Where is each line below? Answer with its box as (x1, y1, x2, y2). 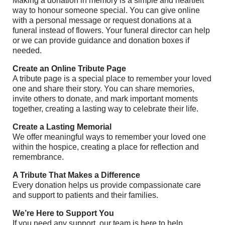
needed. (13, 46, 42, 55)
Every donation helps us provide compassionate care (13, 181, 201, 189)
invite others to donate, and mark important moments (13, 94, 198, 103)
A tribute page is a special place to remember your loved (13, 74, 211, 83)
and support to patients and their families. (13, 191, 158, 199)
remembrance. (13, 153, 64, 161)
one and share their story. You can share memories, (13, 84, 194, 93)
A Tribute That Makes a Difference (13, 171, 140, 179)
